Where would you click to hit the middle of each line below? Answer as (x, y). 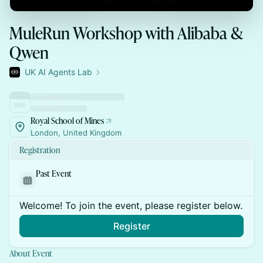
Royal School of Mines (67, 121)
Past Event (54, 173)
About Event (31, 253)
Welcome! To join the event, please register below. (131, 205)
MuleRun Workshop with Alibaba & (126, 33)
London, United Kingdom (76, 133)
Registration (40, 150)
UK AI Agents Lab (58, 72)
